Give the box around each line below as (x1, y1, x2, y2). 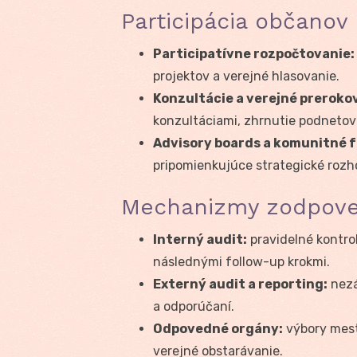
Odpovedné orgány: (153, 320, 283, 336)
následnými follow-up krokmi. (153, 253, 330, 269)
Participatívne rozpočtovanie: (153, 45, 355, 61)
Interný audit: (153, 231, 247, 247)
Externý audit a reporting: (153, 276, 328, 292)
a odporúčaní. (153, 298, 234, 314)
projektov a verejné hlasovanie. (153, 68, 339, 84)
